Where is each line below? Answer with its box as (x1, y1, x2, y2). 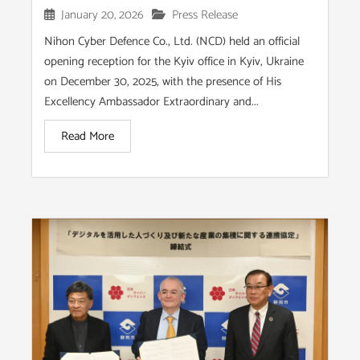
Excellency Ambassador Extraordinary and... (44, 91, 259, 112)
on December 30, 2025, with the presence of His (44, 71, 281, 92)
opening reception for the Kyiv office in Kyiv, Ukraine (44, 51, 304, 72)
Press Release (172, 4, 238, 25)
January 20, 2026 (61, 4, 144, 25)
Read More (61, 125, 114, 146)
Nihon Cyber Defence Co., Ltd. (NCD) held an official (44, 31, 300, 51)
